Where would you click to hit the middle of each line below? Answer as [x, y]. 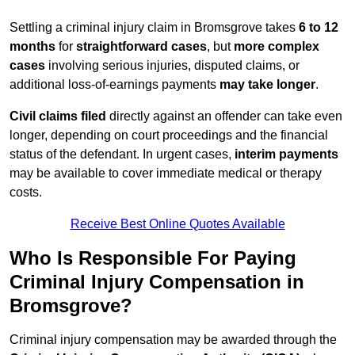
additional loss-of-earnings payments [115, 85]
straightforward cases [141, 47]
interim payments [286, 155]
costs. [26, 193]
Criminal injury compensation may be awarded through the [173, 340]
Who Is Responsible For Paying [153, 258]
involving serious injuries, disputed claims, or [172, 66]
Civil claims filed [58, 116]
